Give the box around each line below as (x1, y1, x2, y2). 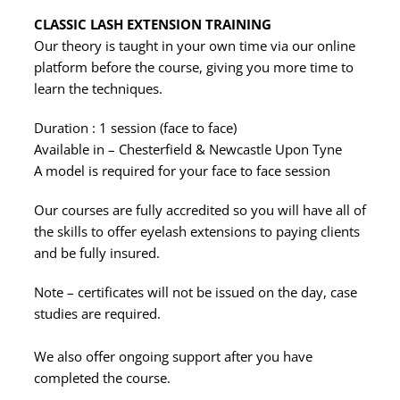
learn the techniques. (34, 79, 162, 97)
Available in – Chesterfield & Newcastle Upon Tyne (34, 140, 342, 158)
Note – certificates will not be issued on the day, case (34, 283, 357, 301)
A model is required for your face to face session (34, 162, 330, 179)
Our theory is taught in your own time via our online (34, 37, 355, 54)
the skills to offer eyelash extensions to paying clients (34, 222, 360, 240)
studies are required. (34, 304, 161, 322)
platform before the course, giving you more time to (34, 58, 354, 76)
